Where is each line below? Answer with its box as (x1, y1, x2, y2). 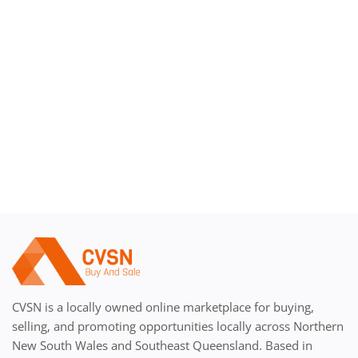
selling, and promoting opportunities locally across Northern (12, 318, 344, 334)
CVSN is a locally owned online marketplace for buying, (12, 299, 314, 315)
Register (16, 27, 63, 44)
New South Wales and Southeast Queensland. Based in (12, 337, 312, 353)
